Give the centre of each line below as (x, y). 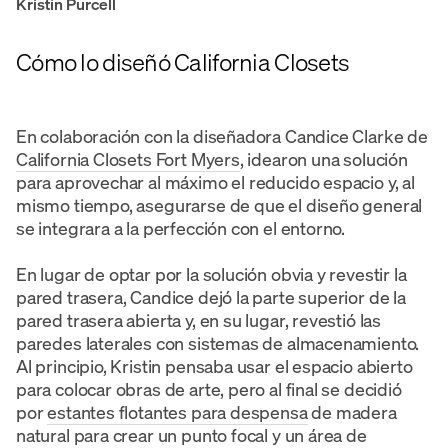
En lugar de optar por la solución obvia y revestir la (211, 273)
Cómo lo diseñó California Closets (183, 61)
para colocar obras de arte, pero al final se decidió (209, 388)
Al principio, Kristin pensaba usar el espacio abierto (214, 365)
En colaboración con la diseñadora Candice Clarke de (222, 135)
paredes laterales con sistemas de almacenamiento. (218, 342)
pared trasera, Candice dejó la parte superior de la (211, 296)
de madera (352, 411)
